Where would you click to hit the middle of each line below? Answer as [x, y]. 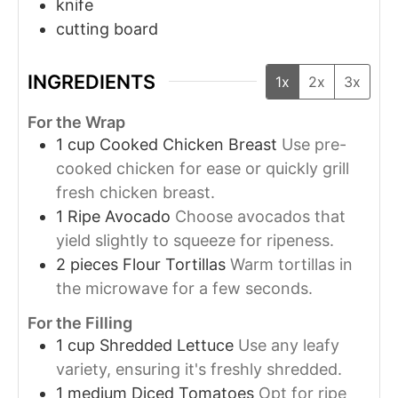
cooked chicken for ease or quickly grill [203, 168]
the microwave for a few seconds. [184, 288]
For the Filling [80, 323]
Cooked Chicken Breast [188, 144]
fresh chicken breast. [135, 192]
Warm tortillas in [291, 264]
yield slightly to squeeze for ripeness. [195, 240]
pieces [94, 264]
